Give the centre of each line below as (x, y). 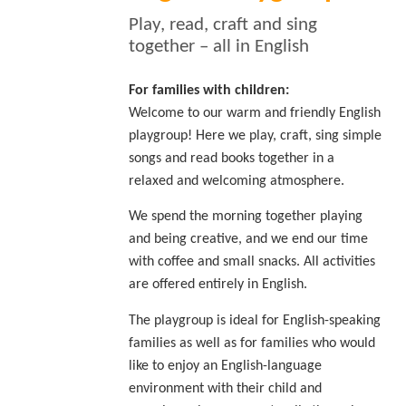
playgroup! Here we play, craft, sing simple (255, 136)
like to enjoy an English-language (225, 366)
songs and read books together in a (231, 159)
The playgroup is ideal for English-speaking (254, 320)
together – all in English (218, 47)
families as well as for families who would (251, 343)
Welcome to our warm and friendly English (254, 113)
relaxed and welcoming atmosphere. (236, 181)
